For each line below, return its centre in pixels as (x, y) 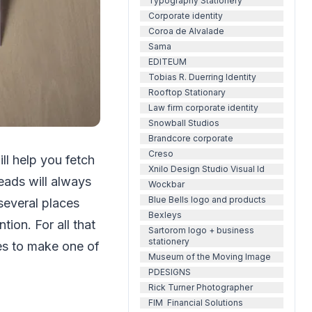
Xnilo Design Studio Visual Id (206, 169)
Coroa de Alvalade (186, 31)
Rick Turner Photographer (201, 287)
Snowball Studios (184, 123)
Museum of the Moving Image (210, 257)
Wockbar (166, 184)
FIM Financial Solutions (196, 303)
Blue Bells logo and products (207, 200)
